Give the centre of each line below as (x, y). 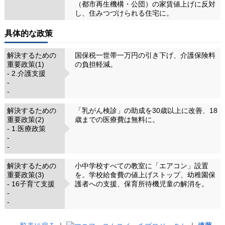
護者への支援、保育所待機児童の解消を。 (141, 184)
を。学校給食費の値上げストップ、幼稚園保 (145, 175)
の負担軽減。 (96, 64)
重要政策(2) (25, 119)
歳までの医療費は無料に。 (117, 119)
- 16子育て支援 (31, 184)
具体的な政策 (28, 33)
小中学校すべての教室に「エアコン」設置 (141, 165)
